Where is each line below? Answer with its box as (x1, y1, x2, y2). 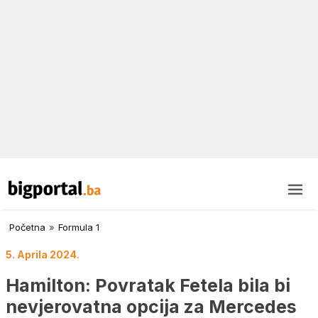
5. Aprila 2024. (6, 248, 79, 261)
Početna (9, 221, 45, 234)
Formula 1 (58, 221, 99, 234)
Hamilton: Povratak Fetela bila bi (6, 274, 290, 296)
